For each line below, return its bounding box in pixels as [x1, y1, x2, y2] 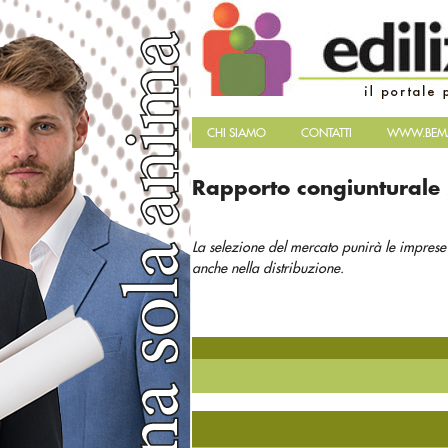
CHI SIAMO [207, 127, 266, 139]
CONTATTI [301, 127, 352, 139]
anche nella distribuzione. [192, 261, 344, 275]
